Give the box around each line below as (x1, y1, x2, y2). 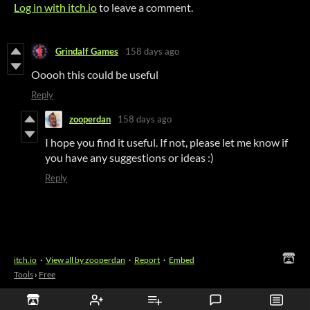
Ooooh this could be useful (31, 67, 158, 81)
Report (134, 254, 160, 265)
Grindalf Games (55, 46, 118, 57)
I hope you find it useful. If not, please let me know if (45, 135, 288, 149)
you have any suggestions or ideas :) (45, 150, 214, 164)
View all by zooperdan (46, 254, 125, 265)
